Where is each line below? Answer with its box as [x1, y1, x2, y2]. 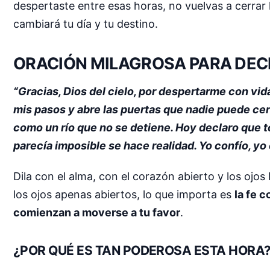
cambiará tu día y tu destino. [13, 17, 158, 30]
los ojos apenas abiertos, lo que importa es [13, 188, 234, 201]
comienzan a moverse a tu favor [13, 206, 180, 219]
